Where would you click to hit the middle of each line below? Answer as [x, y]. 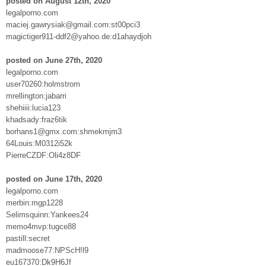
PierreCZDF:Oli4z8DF [43, 155]
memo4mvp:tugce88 [41, 226]
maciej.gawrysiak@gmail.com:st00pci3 [73, 24]
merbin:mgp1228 [34, 202]
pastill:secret [28, 238]
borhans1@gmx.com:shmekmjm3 [64, 131]
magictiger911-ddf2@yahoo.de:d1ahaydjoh [79, 36]
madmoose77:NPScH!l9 [47, 250]
